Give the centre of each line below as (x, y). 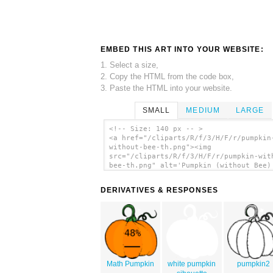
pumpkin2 (253, 264)
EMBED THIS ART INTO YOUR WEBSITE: (182, 49)
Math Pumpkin (131, 264)
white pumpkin (192, 264)
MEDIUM (203, 110)
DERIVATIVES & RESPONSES (159, 190)
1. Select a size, (129, 65)
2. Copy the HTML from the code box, (167, 76)
